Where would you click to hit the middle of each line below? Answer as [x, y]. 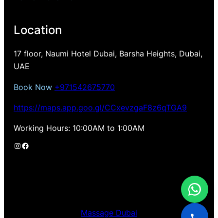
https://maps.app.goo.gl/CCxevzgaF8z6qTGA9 [100, 107]
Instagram [17, 145]
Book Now [34, 87]
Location [38, 30]
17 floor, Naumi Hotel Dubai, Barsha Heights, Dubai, [108, 54]
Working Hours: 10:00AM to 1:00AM [79, 128]
